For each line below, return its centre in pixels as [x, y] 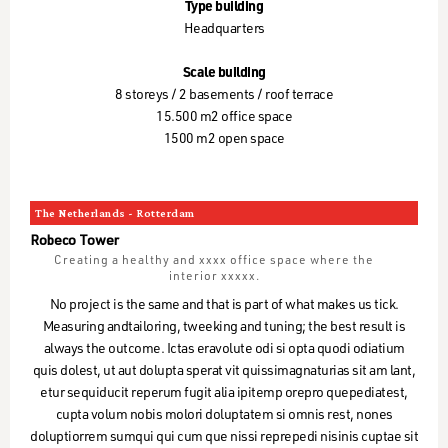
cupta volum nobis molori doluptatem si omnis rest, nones [224, 416]
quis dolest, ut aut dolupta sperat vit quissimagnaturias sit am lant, [224, 372]
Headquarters [224, 30]
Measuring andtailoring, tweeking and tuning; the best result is [224, 328]
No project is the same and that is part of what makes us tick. [224, 306]
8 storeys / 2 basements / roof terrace [224, 96]
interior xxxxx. [214, 277]
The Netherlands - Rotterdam [115, 213]
